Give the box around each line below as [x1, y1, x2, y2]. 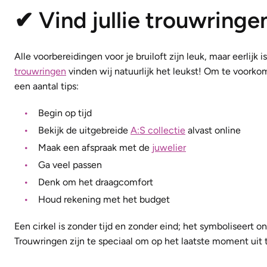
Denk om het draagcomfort [38, 176, 153, 188]
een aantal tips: [14, 80, 79, 92]
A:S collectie [131, 125, 185, 136]
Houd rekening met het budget [38, 194, 170, 206]
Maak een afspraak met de [38, 142, 152, 154]
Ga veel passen [38, 159, 102, 171]
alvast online [185, 125, 241, 136]
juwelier [152, 142, 186, 154]
